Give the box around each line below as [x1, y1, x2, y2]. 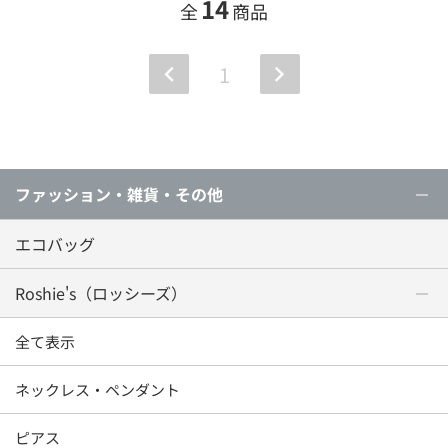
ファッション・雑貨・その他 [15, 182, 223, 207]
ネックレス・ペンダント [15, 379, 180, 401]
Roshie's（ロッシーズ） [15, 281, 187, 306]
